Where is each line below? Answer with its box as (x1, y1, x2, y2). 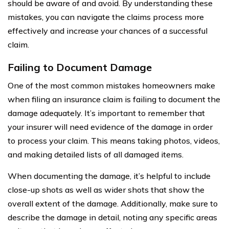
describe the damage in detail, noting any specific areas (8, 212, 217, 222)
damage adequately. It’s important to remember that (8, 107, 205, 118)
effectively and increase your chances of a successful (8, 25, 208, 36)
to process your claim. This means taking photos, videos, (8, 135, 220, 146)
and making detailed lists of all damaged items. (8, 149, 184, 159)
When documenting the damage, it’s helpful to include (8, 170, 211, 181)
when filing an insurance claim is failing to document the (8, 94, 220, 104)
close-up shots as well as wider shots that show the (8, 184, 204, 195)
